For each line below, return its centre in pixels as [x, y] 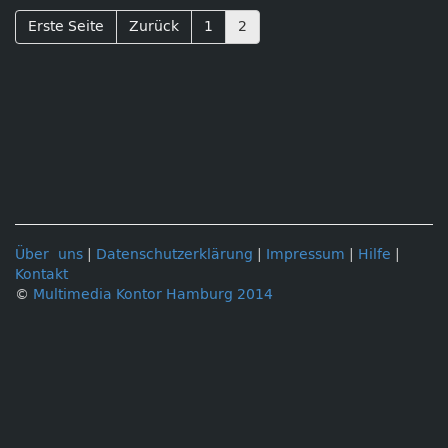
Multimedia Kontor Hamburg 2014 [153, 294]
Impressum [305, 254]
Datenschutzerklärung [174, 254]
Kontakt [41, 274]
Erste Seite [66, 26]
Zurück [154, 26]
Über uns [49, 254]
